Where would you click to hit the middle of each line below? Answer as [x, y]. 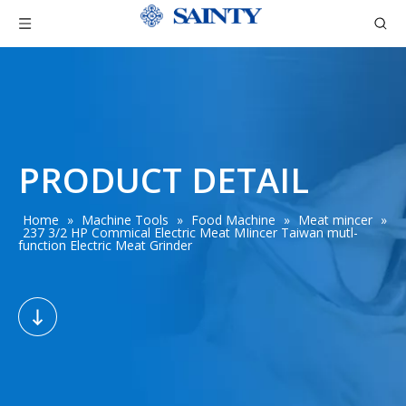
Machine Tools [125, 220]
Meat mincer [335, 220]
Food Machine [233, 220]
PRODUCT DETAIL [164, 179]
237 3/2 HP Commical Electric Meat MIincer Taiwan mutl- [190, 232]
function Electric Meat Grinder [105, 245]
